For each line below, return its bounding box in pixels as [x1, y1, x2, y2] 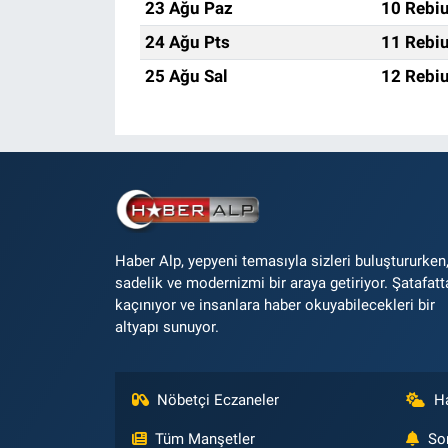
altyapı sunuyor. [114, 318, 219, 336]
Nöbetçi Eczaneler [157, 391, 280, 409]
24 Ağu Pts [144, 31, 230, 52]
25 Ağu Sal [144, 65, 228, 86]
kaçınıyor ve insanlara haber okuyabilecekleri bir [114, 296, 435, 314]
